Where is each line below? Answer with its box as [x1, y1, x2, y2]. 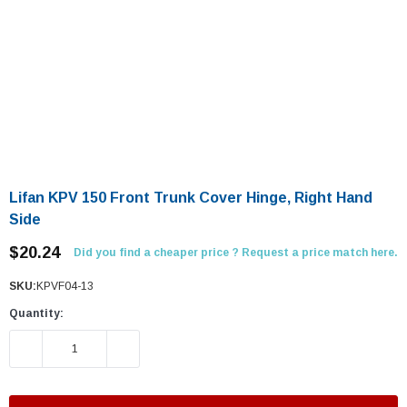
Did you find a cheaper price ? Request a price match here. [74, 246, 398, 259]
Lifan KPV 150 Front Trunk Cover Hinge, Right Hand [9, 190, 372, 205]
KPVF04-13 [36, 280, 94, 293]
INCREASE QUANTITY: [107, 339, 233, 358]
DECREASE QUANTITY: [10, 339, 140, 358]
